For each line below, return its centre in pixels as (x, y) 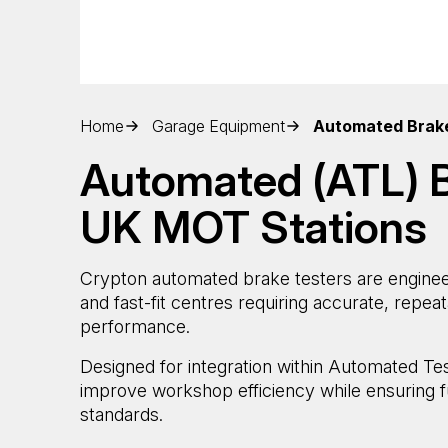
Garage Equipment (218, 125)
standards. (121, 414)
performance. (135, 326)
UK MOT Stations (253, 226)
